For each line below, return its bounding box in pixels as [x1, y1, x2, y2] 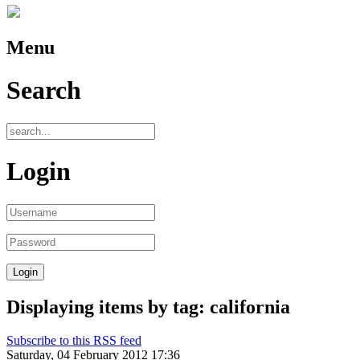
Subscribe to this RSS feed [6, 333, 141, 348]
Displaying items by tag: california [6, 296, 290, 317]
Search [6, 76, 81, 105]
